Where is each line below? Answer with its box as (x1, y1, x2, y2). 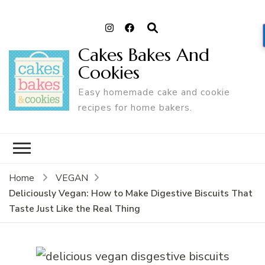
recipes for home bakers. (77, 101, 192, 114)
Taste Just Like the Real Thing (9, 202, 140, 215)
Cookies (77, 61, 140, 83)
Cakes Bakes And (77, 43, 209, 66)
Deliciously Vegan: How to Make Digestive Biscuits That (9, 186, 253, 199)
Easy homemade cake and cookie (77, 85, 230, 98)
